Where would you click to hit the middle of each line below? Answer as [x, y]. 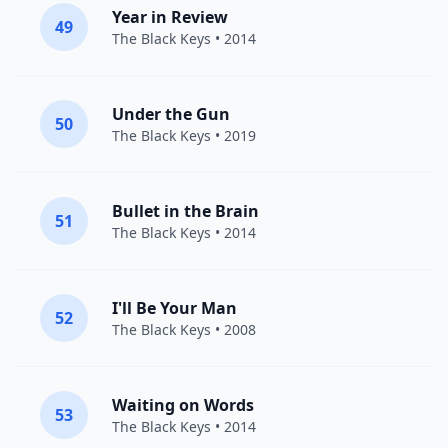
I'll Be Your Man [174, 308]
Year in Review [170, 17]
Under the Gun [171, 114]
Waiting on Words [183, 405]
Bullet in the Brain [185, 211]
